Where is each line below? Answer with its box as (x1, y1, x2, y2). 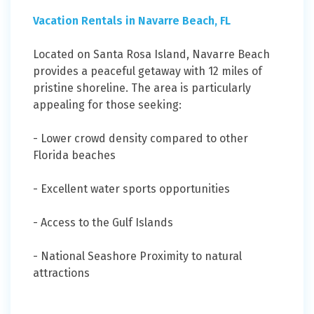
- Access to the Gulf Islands (33, 216, 173, 230)
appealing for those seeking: (33, 98, 182, 112)
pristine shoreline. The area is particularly (33, 81, 251, 95)
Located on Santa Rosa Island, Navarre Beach (33, 48, 270, 62)
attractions (33, 266, 93, 280)
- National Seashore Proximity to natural (33, 250, 242, 264)
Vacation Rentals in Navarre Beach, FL (33, 14, 231, 28)
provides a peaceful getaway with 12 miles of (33, 64, 262, 78)
